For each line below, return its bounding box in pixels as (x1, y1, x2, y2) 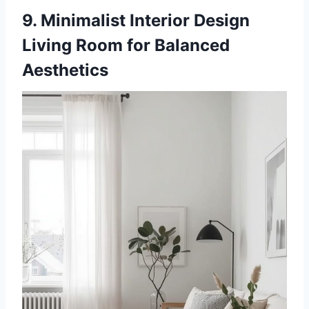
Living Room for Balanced (22, 34, 230, 55)
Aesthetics (22, 59, 108, 80)
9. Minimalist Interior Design (22, 10, 250, 30)
